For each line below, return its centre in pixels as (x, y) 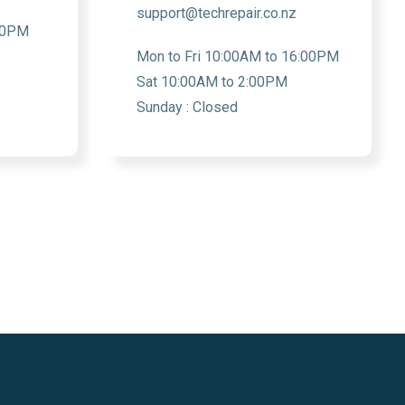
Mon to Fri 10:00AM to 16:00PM (238, 57)
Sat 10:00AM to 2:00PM (212, 82)
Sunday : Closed (187, 107)
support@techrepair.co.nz (217, 13)
